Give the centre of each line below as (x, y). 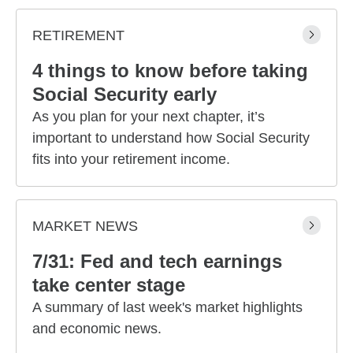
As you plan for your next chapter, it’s (149, 116)
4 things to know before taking (170, 70)
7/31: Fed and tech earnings (157, 261)
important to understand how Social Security (171, 137)
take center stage (109, 284)
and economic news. (97, 328)
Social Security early (124, 94)
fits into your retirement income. (131, 159)
